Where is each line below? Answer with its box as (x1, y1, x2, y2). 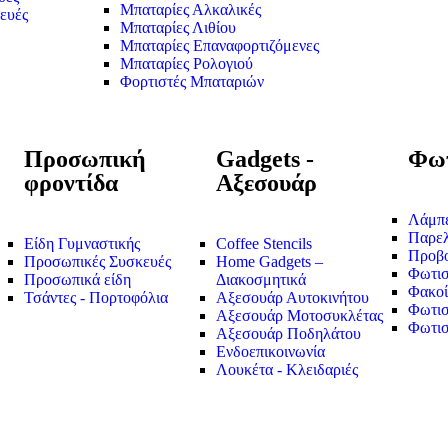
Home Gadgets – (216, 253, 323, 271)
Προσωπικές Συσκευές (24, 253, 171, 271)
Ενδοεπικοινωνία (216, 343, 325, 361)
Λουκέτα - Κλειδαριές (216, 361, 358, 379)
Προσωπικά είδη (24, 271, 131, 289)
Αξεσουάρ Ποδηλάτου (216, 325, 361, 343)
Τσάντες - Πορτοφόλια (24, 289, 168, 307)
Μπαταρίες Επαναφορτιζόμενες (120, 37, 319, 55)
